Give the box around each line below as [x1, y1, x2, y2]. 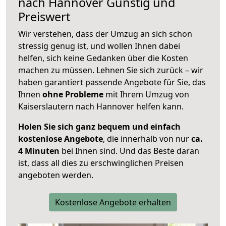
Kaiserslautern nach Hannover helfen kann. [18, 101, 184, 112]
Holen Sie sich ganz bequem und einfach [18, 121, 181, 133]
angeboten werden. [18, 169, 93, 181]
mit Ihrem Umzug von [103, 89, 189, 100]
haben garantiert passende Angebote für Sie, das [18, 77, 206, 88]
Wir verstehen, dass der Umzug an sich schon [18, 28, 192, 40]
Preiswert [18, 9, 70, 25]
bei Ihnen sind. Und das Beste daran [60, 145, 199, 157]
